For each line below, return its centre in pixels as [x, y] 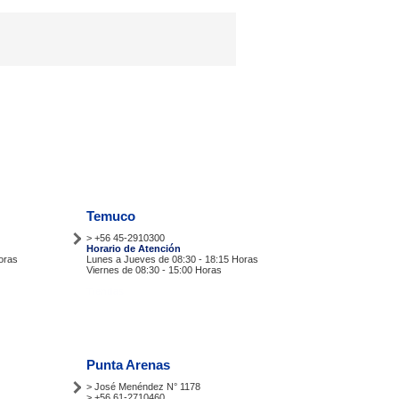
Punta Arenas [128, 364]
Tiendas [105, 291]
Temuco [111, 216]
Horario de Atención [134, 248]
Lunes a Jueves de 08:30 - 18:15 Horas [172, 259]
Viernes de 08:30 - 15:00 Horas [154, 269]
